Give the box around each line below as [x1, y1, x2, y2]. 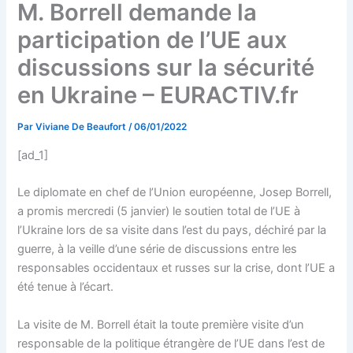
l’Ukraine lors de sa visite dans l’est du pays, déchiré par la [17, 223, 327, 238]
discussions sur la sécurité [17, 54, 315, 82]
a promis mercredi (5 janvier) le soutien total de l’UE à [17, 204, 301, 219]
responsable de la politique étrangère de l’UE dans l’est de [17, 336, 325, 351]
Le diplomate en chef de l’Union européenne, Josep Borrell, [17, 185, 333, 200]
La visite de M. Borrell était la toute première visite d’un [17, 317, 305, 332]
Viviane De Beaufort [35, 121, 129, 133]
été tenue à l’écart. [17, 280, 114, 295]
